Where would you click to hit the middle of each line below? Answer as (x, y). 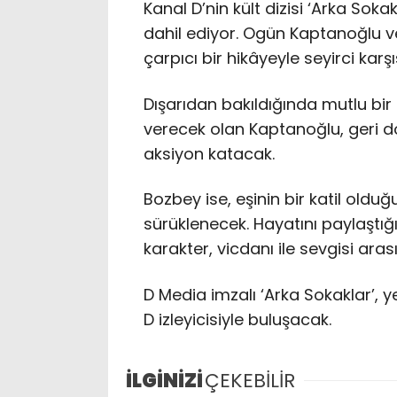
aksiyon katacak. (209, 153)
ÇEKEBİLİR (250, 380)
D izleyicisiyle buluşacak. (237, 319)
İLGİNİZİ (164, 380)
